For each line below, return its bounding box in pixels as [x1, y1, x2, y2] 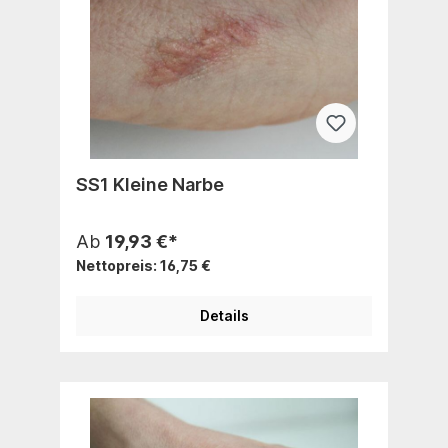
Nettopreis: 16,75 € [76, 256, 211, 274]
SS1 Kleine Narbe [76, 173, 224, 195]
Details [199, 306, 249, 324]
